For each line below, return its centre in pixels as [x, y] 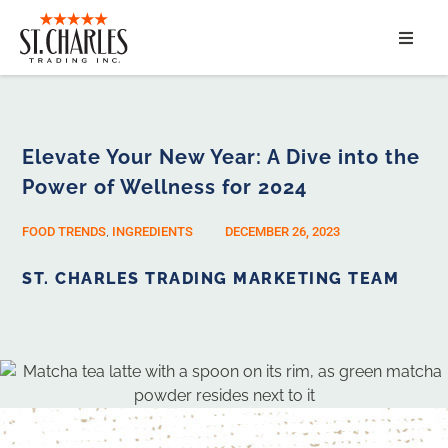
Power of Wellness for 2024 [165, 187]
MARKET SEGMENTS [207, 190]
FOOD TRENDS [64, 232]
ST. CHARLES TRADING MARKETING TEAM [211, 279]
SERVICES [168, 136]
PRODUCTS [172, 244]
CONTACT [167, 298]
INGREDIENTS [153, 232]
